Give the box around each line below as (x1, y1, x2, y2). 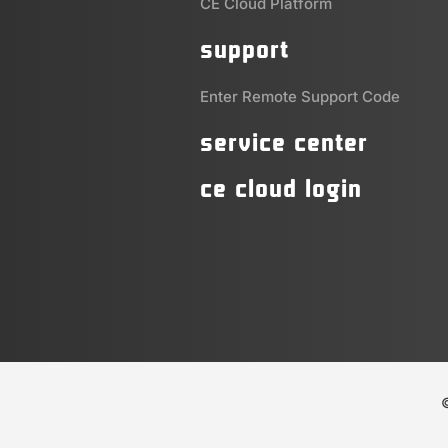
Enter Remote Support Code (200, 87, 400, 107)
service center (200, 126, 368, 161)
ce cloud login (200, 172, 362, 207)
